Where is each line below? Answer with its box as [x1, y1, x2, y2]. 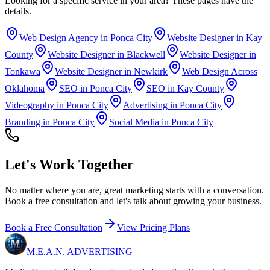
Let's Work [5, 157, 75, 173]
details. [5, 6, 31, 17]
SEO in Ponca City [59, 83, 132, 94]
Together [78, 157, 134, 173]
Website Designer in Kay [167, 33, 262, 43]
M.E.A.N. [27, 246, 65, 257]
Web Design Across [182, 66, 257, 77]
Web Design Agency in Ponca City [19, 33, 152, 43]
